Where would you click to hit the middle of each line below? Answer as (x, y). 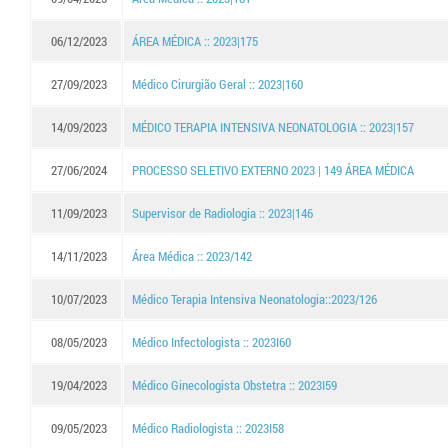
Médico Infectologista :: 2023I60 (211, 342)
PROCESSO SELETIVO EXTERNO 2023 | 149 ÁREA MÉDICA (273, 170)
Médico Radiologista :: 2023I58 (208, 428)
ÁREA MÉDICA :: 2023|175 (195, 41)
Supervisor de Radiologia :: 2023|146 (222, 213)
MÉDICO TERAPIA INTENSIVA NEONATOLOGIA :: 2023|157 (273, 127)
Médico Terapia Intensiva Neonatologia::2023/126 (254, 299)
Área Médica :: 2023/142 (192, 256)
